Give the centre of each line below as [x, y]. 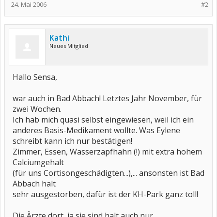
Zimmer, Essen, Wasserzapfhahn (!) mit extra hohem [107, 152]
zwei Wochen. [37, 109]
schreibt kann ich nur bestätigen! [72, 141]
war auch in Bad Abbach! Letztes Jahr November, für [107, 98]
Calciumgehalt [38, 162]
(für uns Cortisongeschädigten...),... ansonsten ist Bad [108, 173]
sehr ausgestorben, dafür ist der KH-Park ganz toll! [105, 194]
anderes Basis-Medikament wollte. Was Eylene [96, 130]
